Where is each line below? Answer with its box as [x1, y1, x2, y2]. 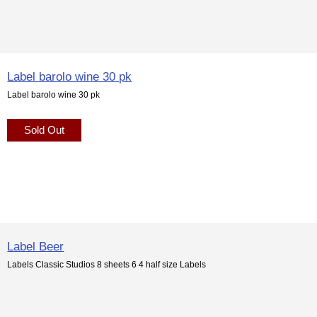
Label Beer [7, 238, 64, 253]
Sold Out [21, 123, 68, 136]
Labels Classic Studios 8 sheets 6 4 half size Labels [7, 259, 207, 269]
